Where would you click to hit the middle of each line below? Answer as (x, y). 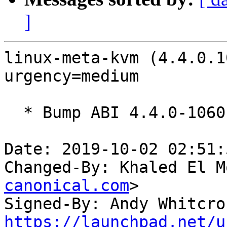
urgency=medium (71, 76)
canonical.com (67, 186)
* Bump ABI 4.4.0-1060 (14, 113)
